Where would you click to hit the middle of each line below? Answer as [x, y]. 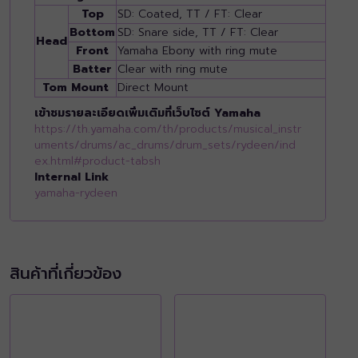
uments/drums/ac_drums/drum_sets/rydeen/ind [165, 145]
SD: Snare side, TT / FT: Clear [198, 32]
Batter [92, 69]
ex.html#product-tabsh [97, 161]
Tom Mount [76, 87]
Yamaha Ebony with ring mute [197, 50]
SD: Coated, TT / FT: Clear [190, 14]
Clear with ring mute [173, 69]
